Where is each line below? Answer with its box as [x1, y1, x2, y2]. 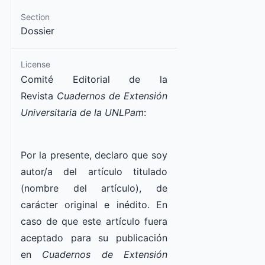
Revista [20, 89, 57, 102]
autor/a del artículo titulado [20, 165, 167, 177]
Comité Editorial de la [20, 73, 167, 85]
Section [20, 11, 50, 22]
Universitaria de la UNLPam [20, 106, 144, 118]
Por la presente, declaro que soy [20, 148, 167, 161]
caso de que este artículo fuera [20, 215, 167, 227]
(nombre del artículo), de [20, 182, 167, 194]
